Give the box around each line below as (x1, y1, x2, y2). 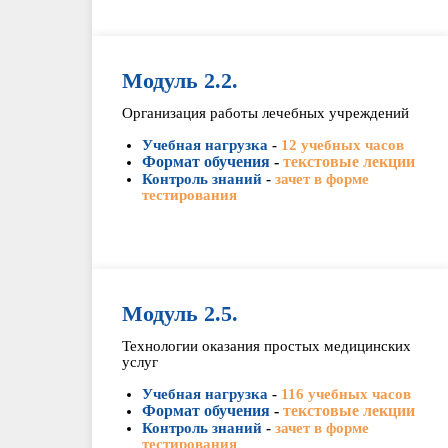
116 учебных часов (281, 386, 411, 402)
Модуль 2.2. (122, 68, 238, 93)
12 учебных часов (281, 137, 404, 153)
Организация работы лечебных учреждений (122, 105, 409, 121)
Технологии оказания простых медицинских (122, 338, 411, 354)
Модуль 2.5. (122, 301, 238, 326)
